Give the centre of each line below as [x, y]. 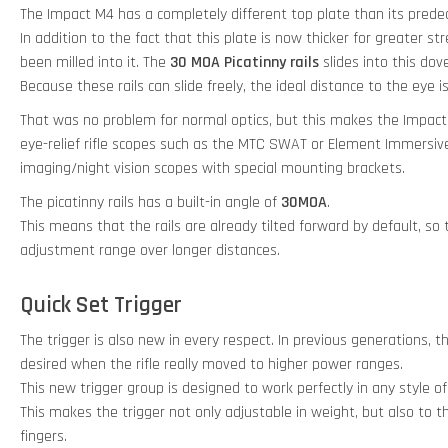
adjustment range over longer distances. [150, 250]
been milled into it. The [95, 62]
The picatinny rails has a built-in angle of [148, 202]
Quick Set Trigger [101, 306]
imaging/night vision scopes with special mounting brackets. [212, 168]
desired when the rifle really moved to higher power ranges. [211, 365]
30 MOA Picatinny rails [244, 62]
